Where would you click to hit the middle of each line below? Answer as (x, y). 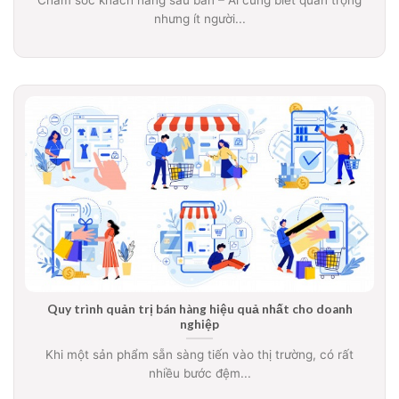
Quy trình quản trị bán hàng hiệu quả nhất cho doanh (199, 309)
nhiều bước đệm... (199, 374)
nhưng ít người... (199, 18)
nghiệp (199, 324)
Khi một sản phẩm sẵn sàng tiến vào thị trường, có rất (199, 355)
